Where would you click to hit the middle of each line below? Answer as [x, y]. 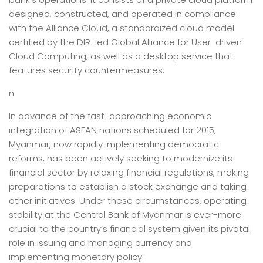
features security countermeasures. [87, 70]
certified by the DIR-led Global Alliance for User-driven [125, 42]
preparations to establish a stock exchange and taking [128, 186]
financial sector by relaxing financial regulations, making [129, 172]
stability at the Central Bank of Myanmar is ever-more [125, 215]
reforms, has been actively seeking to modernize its [121, 158]
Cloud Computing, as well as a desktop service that [121, 56]
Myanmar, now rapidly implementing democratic [114, 144]
